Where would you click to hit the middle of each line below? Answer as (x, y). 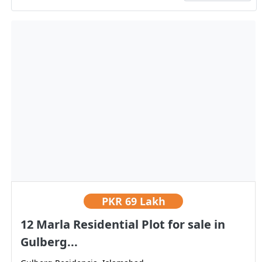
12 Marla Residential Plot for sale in (123, 225)
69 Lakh (145, 201)
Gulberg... (49, 242)
